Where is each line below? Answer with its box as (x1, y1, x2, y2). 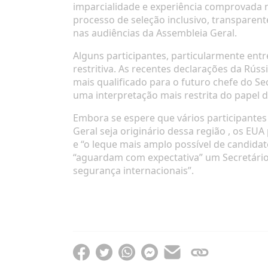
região (196, 121, 226, 140)
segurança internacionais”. (73, 161, 194, 179)
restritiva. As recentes (73, 59, 173, 78)
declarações (173, 59, 228, 78)
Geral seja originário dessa (73, 121, 196, 140)
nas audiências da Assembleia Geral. (73, 23, 237, 42)
